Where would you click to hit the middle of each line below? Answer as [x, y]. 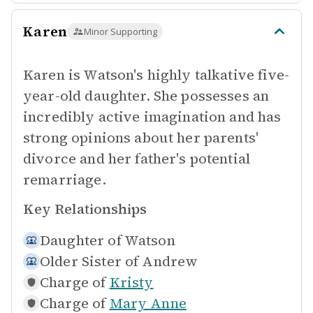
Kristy [131, 282]
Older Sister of [89, 261]
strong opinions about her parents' [141, 138]
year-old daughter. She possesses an [146, 96]
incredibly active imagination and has [152, 117]
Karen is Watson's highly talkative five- [156, 75]
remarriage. [65, 180]
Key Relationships [85, 209]
